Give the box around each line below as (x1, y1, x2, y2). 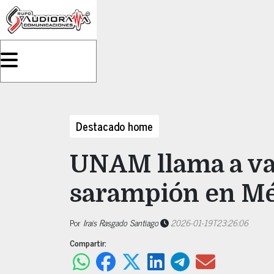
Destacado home (76, 117, 153, 135)
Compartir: (70, 235, 106, 250)
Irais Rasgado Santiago (83, 215, 158, 229)
